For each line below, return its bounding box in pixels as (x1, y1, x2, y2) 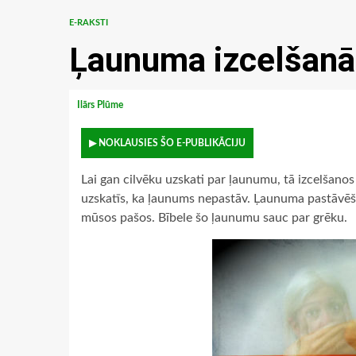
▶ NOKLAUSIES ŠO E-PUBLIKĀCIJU (89, 138, 246, 148)
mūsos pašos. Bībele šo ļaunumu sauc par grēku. (81, 211, 347, 224)
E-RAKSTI (69, 18, 108, 27)
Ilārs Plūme (77, 100, 126, 110)
